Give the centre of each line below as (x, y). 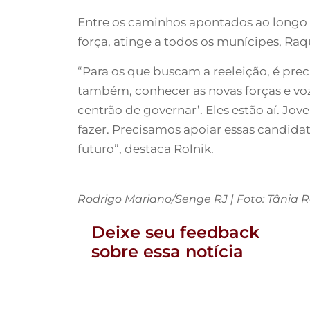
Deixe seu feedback (175, 232)
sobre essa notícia (167, 251)
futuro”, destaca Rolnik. (146, 148)
